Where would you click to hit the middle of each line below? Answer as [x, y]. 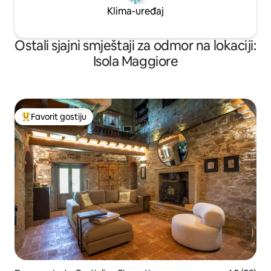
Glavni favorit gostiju [62, 122]
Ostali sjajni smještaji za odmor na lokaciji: [135, 46]
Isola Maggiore [135, 62]
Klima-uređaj [135, 11]
